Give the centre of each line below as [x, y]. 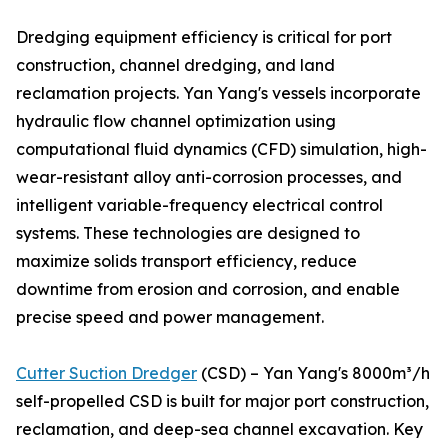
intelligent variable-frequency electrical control [199, 205]
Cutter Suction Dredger [106, 373]
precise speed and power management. [170, 317]
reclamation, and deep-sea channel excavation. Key [219, 429]
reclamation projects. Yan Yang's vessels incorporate [218, 93]
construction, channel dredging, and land [175, 65]
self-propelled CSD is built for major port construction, [222, 401]
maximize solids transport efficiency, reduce [186, 261]
